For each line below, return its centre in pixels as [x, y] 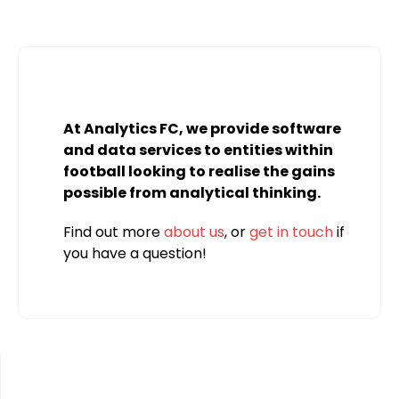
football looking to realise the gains [199, 171]
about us [194, 232]
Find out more [114, 232]
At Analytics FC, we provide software [202, 129]
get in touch [291, 232]
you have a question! [135, 253]
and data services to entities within [198, 150]
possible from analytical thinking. [192, 193]
